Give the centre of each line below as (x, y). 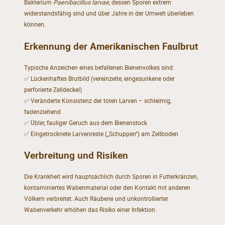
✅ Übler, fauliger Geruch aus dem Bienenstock (85, 123)
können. (35, 24)
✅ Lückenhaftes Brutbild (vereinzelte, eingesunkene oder (99, 78)
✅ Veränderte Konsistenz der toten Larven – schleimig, (97, 100)
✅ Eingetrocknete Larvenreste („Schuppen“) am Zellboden (101, 134)
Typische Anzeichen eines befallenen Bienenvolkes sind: (99, 67)
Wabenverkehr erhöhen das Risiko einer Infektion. (90, 210)
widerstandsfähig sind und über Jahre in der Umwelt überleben (109, 13)
